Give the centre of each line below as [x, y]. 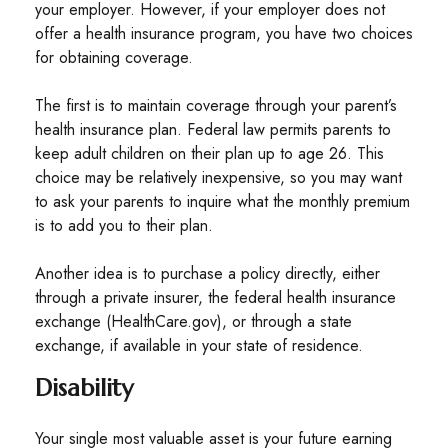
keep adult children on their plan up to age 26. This [209, 153]
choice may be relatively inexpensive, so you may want [218, 177]
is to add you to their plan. [124, 225]
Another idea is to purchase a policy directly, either [207, 273]
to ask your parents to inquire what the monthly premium [222, 201]
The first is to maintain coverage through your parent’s [216, 105]
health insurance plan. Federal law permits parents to [213, 129]
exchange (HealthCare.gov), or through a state [193, 321]
